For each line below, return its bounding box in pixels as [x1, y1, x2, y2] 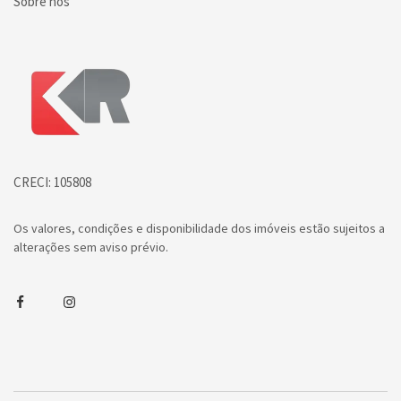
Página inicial [13, 63, 111, 85]
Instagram [63, 293, 119, 311]
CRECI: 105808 [13, 173, 91, 191]
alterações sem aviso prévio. [13, 238, 168, 255]
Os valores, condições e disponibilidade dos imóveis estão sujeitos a [13, 219, 385, 236]
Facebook [13, 293, 67, 311]
